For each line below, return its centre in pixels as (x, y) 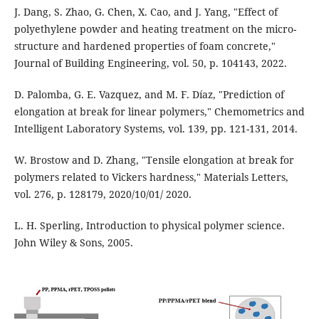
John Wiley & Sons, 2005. (73, 242)
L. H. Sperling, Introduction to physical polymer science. (149, 225)
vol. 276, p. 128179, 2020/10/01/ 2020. (103, 194)
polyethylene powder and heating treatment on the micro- (155, 28)
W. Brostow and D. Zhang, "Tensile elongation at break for (154, 159)
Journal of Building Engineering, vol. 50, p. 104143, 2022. (150, 63)
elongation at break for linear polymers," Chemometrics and (159, 111)
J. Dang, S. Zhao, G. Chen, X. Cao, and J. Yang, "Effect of (146, 11)
